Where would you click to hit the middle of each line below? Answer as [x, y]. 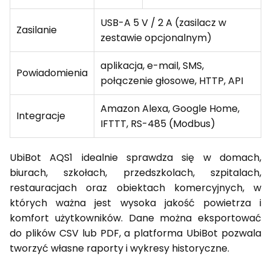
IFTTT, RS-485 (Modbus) [158, 123]
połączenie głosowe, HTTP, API [172, 80]
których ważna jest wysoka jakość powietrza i [135, 203]
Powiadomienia [52, 73]
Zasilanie [37, 30]
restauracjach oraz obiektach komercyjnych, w [135, 188]
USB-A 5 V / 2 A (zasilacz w [163, 22]
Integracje [41, 116]
